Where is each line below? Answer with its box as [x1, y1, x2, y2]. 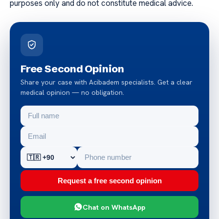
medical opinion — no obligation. [21, 88, 124, 97]
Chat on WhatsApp [83, 202, 145, 212]
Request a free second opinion [57, 176, 162, 185]
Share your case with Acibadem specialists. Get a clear [21, 77, 193, 87]
